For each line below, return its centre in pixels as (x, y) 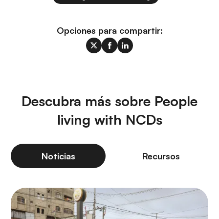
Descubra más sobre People (109, 101)
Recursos (161, 156)
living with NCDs (109, 120)
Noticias (58, 156)
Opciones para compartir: (109, 30)
